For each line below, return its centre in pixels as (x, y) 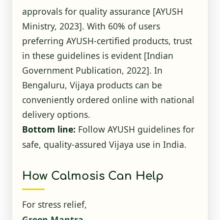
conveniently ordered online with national (108, 99)
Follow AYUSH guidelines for (135, 129)
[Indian (158, 55)
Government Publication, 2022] (85, 70)
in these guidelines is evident (83, 55)
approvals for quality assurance (87, 11)
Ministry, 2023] (52, 26)
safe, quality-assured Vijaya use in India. (104, 144)
